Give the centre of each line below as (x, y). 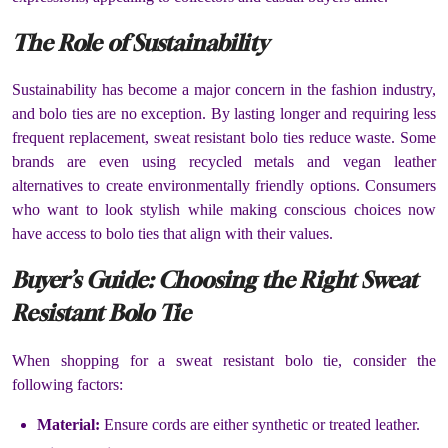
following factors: (67, 384)
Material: (68, 424)
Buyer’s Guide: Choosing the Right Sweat (215, 280)
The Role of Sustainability (140, 42)
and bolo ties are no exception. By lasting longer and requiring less (224, 114)
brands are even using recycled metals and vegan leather (224, 162)
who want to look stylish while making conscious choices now (224, 210)
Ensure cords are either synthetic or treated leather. (260, 424)
